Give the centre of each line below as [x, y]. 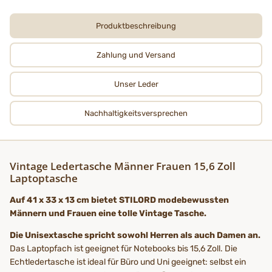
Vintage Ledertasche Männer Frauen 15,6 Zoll [123, 166]
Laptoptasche [44, 178]
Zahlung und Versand [136, 55]
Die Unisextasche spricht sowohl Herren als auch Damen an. [135, 235]
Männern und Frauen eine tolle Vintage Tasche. [108, 213]
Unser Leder [136, 84]
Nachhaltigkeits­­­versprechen [136, 113]
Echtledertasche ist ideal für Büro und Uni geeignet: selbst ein [128, 262]
